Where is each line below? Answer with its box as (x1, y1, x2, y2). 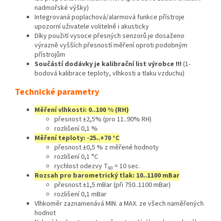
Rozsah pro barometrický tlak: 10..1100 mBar (35, 171, 180, 181)
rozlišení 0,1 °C (54, 152, 98, 162)
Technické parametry (15, 86, 99, 99)
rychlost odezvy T (54, 161, 108, 172)
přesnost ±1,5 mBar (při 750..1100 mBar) (54, 180, 171, 190)
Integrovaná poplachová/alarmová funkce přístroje (35, 12, 184, 23)
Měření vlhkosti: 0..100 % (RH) (35, 105, 129, 115)
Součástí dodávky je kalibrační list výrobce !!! (35, 59, 182, 70)
